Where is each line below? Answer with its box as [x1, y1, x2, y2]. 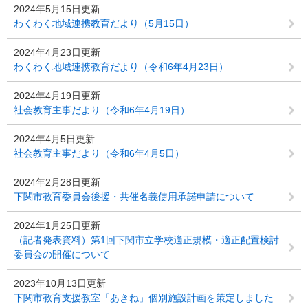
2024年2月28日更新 [14, 177, 100, 188]
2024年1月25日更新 [14, 220, 100, 231]
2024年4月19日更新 [14, 90, 100, 101]
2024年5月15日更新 [14, 3, 100, 14]
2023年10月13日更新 [14, 278, 106, 289]
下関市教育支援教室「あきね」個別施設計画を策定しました [14, 292, 274, 303]
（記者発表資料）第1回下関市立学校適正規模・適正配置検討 [14, 234, 279, 245]
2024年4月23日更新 [14, 47, 100, 58]
